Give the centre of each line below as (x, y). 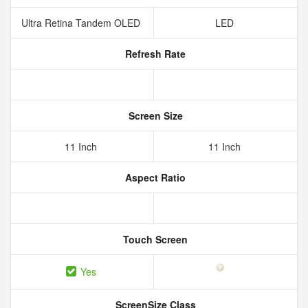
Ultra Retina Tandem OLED (82, 23)
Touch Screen (154, 239)
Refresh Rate (154, 54)
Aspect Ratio (154, 177)
